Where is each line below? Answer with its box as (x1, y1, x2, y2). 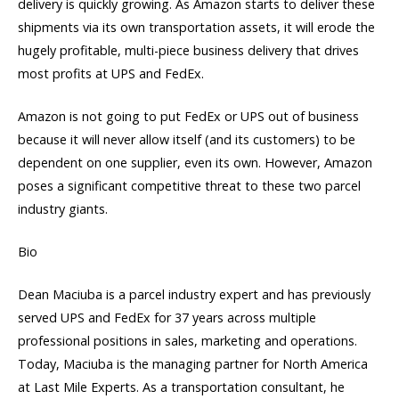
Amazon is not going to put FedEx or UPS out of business (18, 108, 359, 126)
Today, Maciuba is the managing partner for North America (18, 355, 368, 373)
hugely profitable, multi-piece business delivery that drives (18, 41, 359, 59)
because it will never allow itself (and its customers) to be (18, 131, 355, 149)
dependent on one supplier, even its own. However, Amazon (18, 154, 372, 172)
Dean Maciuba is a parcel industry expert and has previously (18, 286, 370, 304)
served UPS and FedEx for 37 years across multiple (18, 309, 316, 327)
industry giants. (18, 200, 108, 218)
